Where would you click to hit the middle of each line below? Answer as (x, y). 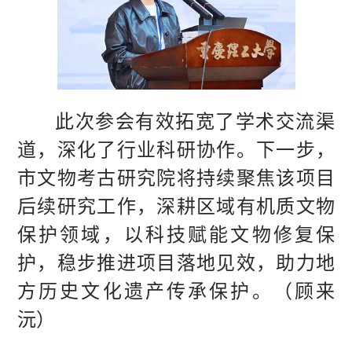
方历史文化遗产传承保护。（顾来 (176, 290)
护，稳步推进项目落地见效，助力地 (176, 262)
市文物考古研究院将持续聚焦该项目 (176, 177)
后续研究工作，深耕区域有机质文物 (176, 205)
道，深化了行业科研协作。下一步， (176, 148)
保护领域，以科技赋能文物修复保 (176, 233)
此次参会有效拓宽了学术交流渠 (195, 120)
